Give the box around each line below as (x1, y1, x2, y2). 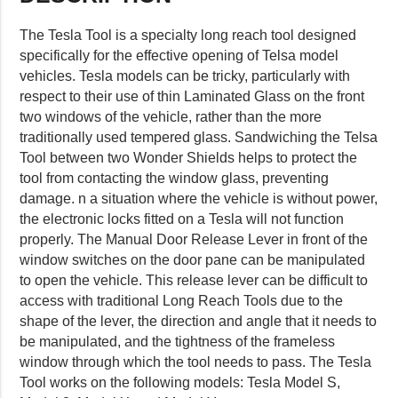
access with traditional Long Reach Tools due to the (20, 292, 344, 308)
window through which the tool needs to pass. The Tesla (20, 354, 372, 370)
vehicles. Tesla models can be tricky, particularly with (20, 68, 351, 84)
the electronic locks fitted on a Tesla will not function (20, 211, 345, 227)
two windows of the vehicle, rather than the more (20, 108, 322, 124)
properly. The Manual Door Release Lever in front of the (20, 231, 369, 247)
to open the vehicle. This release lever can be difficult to (20, 272, 369, 288)
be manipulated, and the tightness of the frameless (20, 333, 336, 349)
